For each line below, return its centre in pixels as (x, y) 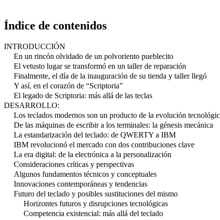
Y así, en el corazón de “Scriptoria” (68, 85)
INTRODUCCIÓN (35, 46)
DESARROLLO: (32, 105)
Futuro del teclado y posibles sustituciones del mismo (96, 193)
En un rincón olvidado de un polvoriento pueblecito (94, 56)
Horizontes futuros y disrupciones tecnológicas (96, 203)
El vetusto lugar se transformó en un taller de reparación (100, 66)
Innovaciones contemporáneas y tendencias (81, 184)
